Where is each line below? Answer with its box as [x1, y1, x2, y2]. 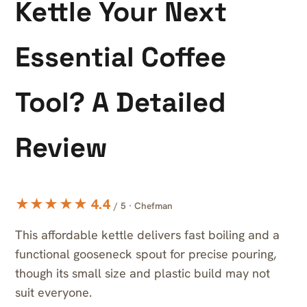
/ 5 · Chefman [113, 199, 173, 212]
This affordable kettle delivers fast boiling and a [15, 227, 280, 243]
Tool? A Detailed [15, 85, 226, 120]
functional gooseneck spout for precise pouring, [15, 246, 276, 262]
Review [15, 130, 107, 165]
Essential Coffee [15, 40, 226, 75]
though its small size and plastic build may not [15, 265, 270, 282]
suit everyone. [15, 284, 92, 301]
